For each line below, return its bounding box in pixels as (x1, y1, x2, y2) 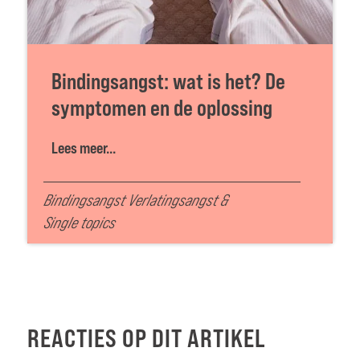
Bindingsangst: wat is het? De (51, 68, 285, 95)
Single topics (43, 213, 115, 232)
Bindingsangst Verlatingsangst (43, 190, 217, 210)
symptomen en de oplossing (51, 95, 272, 121)
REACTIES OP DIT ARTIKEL (27, 323, 266, 354)
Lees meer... (51, 138, 116, 157)
